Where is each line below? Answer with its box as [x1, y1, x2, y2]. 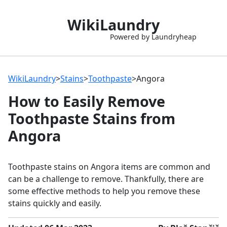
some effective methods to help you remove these [8, 185, 200, 197]
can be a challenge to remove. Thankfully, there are [8, 173, 204, 184]
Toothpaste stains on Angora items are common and [8, 161, 210, 172]
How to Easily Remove [8, 91, 165, 111]
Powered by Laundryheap [109, 32, 197, 42]
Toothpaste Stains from [8, 108, 175, 128]
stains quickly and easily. [8, 198, 101, 209]
